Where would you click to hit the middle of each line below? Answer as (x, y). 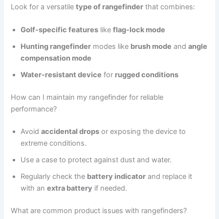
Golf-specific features (60, 30)
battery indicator (117, 177)
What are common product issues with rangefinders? (99, 210)
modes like (111, 47)
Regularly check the (54, 177)
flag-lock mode (139, 30)
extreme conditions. (54, 143)
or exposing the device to (143, 132)
